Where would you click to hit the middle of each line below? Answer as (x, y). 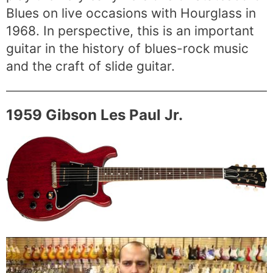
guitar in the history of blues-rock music (127, 49)
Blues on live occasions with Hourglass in (131, 13)
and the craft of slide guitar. (90, 66)
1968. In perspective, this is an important (130, 31)
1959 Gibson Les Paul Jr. (94, 115)
